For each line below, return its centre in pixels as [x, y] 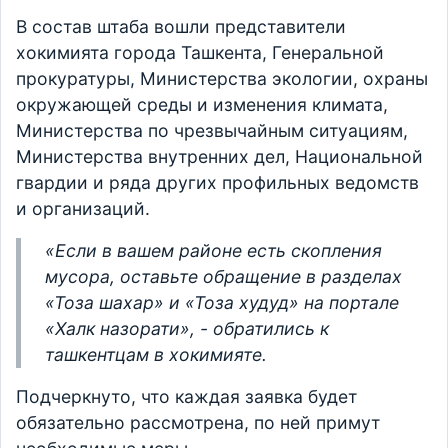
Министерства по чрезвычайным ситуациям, [212, 130]
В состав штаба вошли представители [181, 26]
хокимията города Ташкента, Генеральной [200, 52]
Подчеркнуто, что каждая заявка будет [186, 396]
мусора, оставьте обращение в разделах [223, 276]
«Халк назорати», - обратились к [187, 328]
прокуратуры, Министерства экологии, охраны [222, 78]
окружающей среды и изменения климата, [202, 104]
